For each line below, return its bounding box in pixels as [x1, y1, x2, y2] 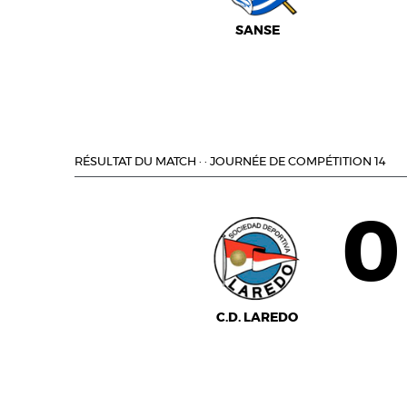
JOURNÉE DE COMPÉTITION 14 [210, 156, 386, 168]
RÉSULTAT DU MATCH [74, 156, 196, 168]
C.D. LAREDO [216, 312, 299, 324]
